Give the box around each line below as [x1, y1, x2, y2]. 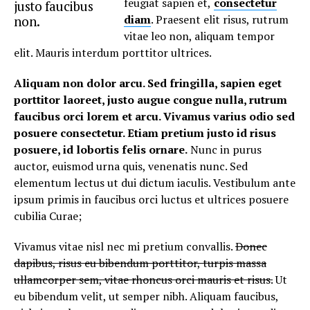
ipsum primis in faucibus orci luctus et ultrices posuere [14, 192, 289, 207]
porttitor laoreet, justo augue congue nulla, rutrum [14, 92, 287, 107]
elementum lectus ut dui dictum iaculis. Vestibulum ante [14, 175, 295, 190]
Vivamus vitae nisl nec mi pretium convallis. [14, 239, 235, 254]
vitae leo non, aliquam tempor [124, 28, 275, 44]
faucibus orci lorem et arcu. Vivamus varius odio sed [14, 109, 295, 124]
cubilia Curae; [14, 208, 82, 224]
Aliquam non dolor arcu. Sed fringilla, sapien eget [14, 75, 282, 91]
